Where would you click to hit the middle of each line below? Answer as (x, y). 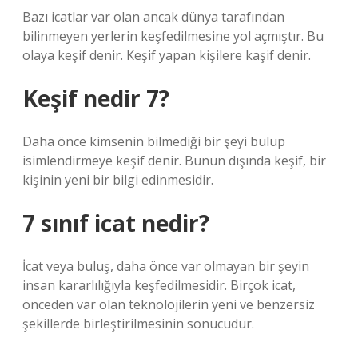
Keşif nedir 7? (96, 98)
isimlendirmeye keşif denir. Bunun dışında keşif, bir (174, 161)
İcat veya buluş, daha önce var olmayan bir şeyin (166, 266)
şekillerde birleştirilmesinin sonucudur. (138, 324)
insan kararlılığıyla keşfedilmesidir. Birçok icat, (159, 285)
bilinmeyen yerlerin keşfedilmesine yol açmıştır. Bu (173, 36)
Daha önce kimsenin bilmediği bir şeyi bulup (154, 141)
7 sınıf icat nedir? (116, 223)
